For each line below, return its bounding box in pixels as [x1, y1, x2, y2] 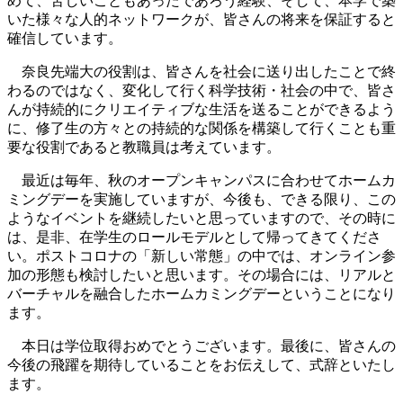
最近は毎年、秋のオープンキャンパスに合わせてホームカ [7, 172, 396, 188]
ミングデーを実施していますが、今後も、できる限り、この [7, 191, 396, 207]
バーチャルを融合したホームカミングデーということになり [7, 285, 396, 301]
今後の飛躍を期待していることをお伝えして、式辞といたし [7, 356, 396, 372]
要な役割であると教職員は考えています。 [7, 139, 281, 155]
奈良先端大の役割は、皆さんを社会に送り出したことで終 [7, 63, 396, 79]
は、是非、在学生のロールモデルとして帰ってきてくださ [7, 228, 381, 245]
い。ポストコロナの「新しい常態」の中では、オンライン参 [7, 247, 396, 264]
